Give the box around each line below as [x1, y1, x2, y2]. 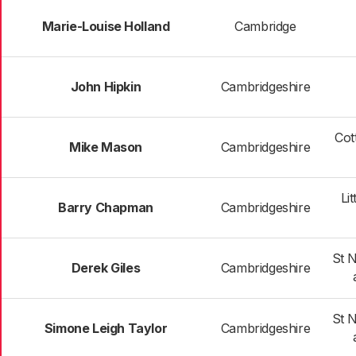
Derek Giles [71, 260, 141, 276]
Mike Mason [69, 139, 142, 155]
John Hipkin [70, 79, 141, 95]
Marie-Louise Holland [41, 18, 170, 34]
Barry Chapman [58, 199, 153, 215]
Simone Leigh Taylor [44, 320, 168, 336]
